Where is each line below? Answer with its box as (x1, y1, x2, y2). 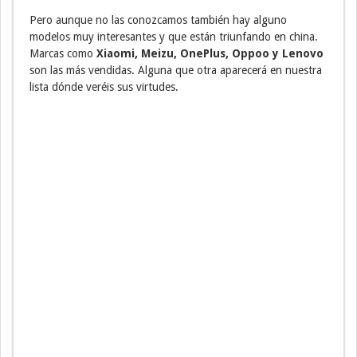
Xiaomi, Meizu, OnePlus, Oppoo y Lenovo (96, 46, 324, 60)
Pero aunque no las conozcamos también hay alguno (29, 13, 287, 26)
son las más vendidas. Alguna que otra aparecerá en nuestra (29, 63, 322, 76)
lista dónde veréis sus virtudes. (29, 80, 178, 93)
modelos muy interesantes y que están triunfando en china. (29, 29, 318, 43)
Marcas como (29, 46, 96, 60)
